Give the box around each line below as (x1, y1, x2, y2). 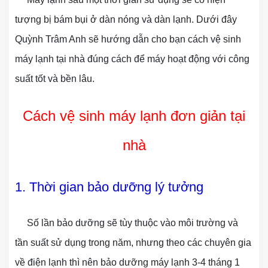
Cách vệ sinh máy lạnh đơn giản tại (23, 108, 245, 124)
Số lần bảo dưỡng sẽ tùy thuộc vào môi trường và (15, 218, 238, 228)
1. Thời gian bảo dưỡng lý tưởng (15, 179, 203, 194)
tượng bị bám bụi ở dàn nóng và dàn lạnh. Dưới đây (15, 14, 237, 25)
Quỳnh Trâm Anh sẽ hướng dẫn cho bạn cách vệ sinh (15, 34, 241, 44)
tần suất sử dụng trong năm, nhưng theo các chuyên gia (15, 237, 251, 248)
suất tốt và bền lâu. (15, 74, 95, 84)
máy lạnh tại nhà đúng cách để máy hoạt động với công (15, 54, 249, 64)
